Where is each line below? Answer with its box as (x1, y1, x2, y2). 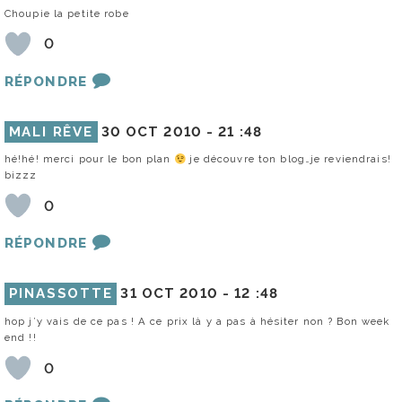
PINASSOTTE (8, 285, 113, 302)
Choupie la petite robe (4, 6, 129, 20)
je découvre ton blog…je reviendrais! (186, 153, 391, 166)
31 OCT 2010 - (120, 285, 235, 302)
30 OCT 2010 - (100, 123, 219, 140)
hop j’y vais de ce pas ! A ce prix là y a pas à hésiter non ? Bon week (4, 315, 390, 328)
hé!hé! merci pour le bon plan (4, 153, 175, 166)
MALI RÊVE (8, 123, 93, 140)
